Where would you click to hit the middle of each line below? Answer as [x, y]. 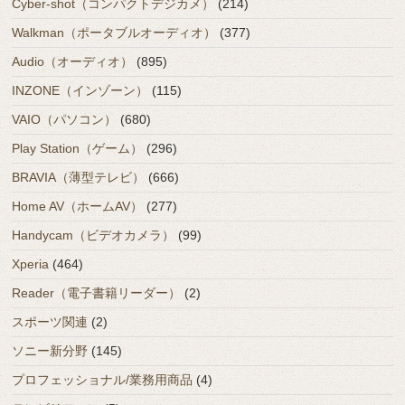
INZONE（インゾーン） [80, 91]
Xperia [31, 264]
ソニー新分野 [50, 351]
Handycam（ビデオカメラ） [94, 235]
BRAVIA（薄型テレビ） [79, 178]
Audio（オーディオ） [73, 62]
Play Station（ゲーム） [78, 149]
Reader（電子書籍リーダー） [97, 293]
